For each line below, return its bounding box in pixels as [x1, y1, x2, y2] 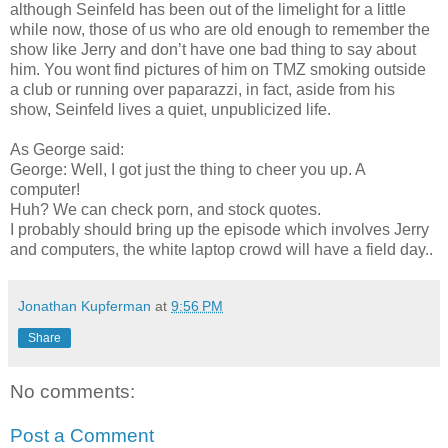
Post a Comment [10, 424, 154, 446]
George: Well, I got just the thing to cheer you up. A [10, 161, 365, 179]
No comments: [10, 381, 135, 403]
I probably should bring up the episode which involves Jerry [10, 221, 429, 239]
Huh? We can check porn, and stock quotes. [10, 201, 321, 219]
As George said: [10, 141, 124, 159]
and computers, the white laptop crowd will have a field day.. [10, 241, 433, 259]
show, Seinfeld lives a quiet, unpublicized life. [10, 101, 331, 119]
